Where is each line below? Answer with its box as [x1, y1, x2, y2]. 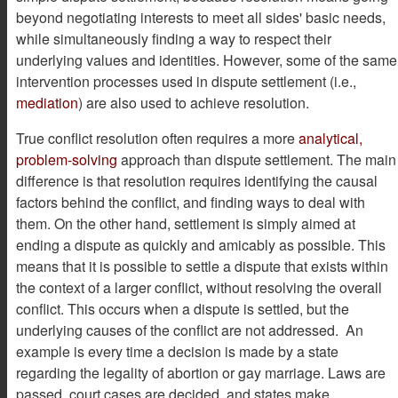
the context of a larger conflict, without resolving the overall [16, 276, 382, 298]
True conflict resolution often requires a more [16, 127, 298, 148]
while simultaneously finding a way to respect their [16, 28, 331, 49]
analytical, [298, 127, 362, 148]
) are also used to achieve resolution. [78, 92, 309, 113]
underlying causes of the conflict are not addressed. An [16, 319, 363, 340]
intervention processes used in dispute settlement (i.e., [16, 70, 356, 92]
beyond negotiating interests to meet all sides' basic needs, [16, 6, 386, 28]
